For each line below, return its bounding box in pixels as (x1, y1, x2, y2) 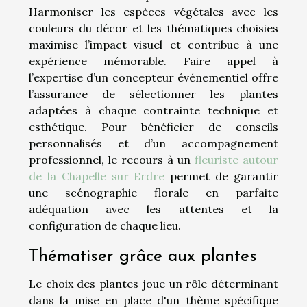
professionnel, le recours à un (29, 152, 195, 167)
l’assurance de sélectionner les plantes (29, 86, 278, 101)
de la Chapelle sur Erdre (29, 169, 165, 183)
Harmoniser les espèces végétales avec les (29, 4, 278, 19)
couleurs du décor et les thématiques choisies (29, 21, 278, 35)
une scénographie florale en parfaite (29, 185, 278, 199)
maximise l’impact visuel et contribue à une (29, 37, 278, 51)
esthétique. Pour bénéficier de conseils (29, 119, 278, 134)
